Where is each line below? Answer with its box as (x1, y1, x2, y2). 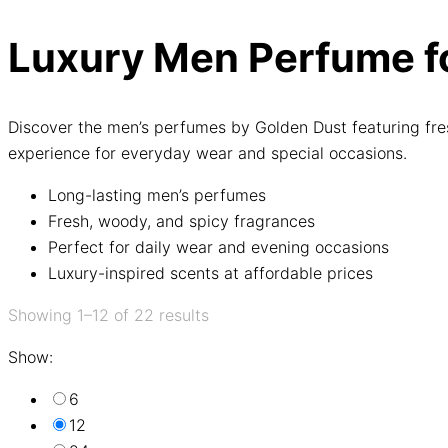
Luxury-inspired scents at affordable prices (48, 262, 373, 283)
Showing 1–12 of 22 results (8, 304, 209, 325)
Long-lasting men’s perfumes (48, 184, 266, 205)
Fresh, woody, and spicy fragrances (48, 210, 315, 231)
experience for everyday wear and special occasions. (8, 142, 407, 163)
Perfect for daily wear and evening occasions (48, 236, 389, 257)
